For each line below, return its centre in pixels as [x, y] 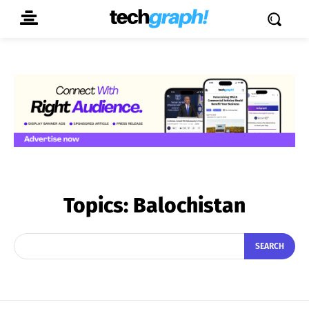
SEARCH [270, 247]
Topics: [98, 205]
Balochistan [189, 205]
